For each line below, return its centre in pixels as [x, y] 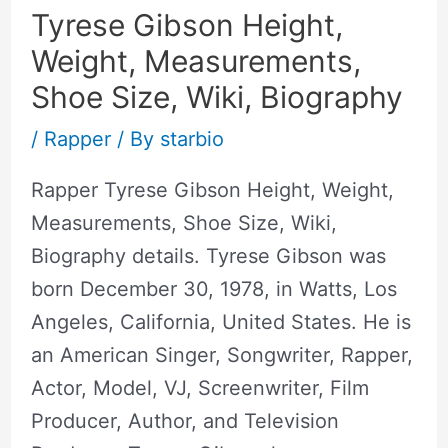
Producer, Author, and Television [184, 420]
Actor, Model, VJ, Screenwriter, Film [199, 387]
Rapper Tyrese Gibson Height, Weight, [212, 189]
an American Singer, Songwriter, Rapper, [221, 354]
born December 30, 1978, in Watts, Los [213, 288]
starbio [191, 138]
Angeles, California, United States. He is [220, 321]
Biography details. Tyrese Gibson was [208, 255]
